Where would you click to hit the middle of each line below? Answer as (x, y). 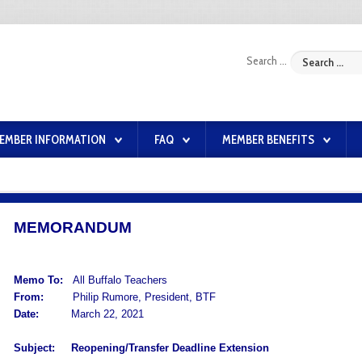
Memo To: (43, 280)
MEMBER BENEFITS (268, 140)
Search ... (267, 61)
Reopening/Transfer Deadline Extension (170, 348)
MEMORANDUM (72, 227)
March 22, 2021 (94, 314)
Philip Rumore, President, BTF (131, 297)
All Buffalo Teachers (120, 280)
